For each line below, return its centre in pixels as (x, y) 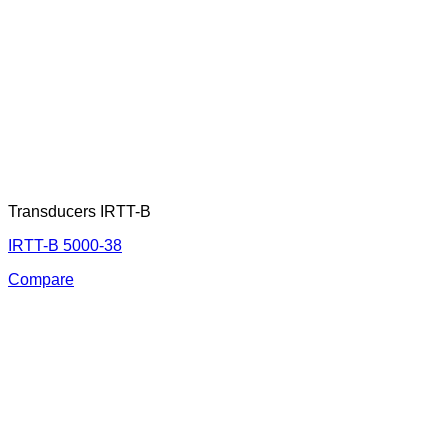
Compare (41, 280)
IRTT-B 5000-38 (65, 246)
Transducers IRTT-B (79, 212)
